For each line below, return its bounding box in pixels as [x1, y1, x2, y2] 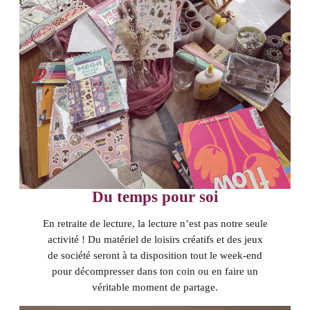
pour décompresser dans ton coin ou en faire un [52, 265, 258, 277]
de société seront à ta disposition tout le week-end [48, 249, 262, 261]
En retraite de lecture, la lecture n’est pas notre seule [42, 217, 268, 229]
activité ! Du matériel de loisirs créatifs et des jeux [47, 233, 263, 245]
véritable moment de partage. [92, 281, 218, 293]
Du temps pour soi [92, 187, 218, 206]
